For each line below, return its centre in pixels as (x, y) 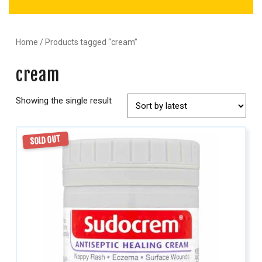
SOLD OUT (46, 140)
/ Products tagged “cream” (88, 42)
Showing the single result (64, 101)
